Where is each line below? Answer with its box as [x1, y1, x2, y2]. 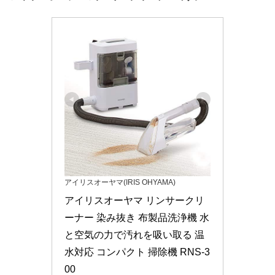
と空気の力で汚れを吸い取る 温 [64, 229, 204, 240]
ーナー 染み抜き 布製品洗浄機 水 [64, 212, 209, 223]
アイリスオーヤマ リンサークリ [64, 195, 204, 206]
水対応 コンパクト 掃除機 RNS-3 [64, 246, 210, 257]
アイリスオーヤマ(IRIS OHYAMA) [64, 177, 176, 187]
